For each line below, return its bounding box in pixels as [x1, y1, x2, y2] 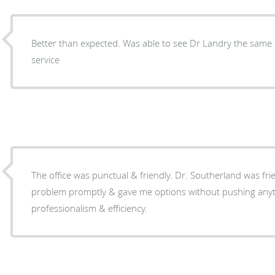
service [31, 53, 60, 66]
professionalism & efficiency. [31, 201, 148, 214]
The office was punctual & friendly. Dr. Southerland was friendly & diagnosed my [31, 168, 176, 181]
